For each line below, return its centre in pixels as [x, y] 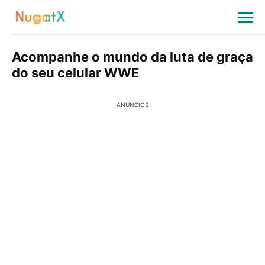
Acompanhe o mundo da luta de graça [132, 57]
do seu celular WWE [75, 73]
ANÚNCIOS [132, 105]
